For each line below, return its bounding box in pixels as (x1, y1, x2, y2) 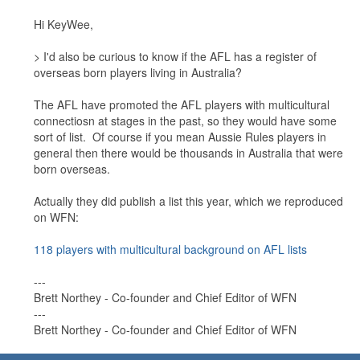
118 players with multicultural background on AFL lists (34, 240, 307, 257)
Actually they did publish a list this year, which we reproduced (34, 192, 343, 209)
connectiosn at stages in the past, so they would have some (34, 112, 337, 129)
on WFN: (34, 208, 79, 225)
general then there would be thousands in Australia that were (34, 144, 343, 161)
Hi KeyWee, (34, 15, 93, 32)
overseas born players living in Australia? (34, 63, 242, 80)
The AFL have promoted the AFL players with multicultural (34, 96, 329, 112)
